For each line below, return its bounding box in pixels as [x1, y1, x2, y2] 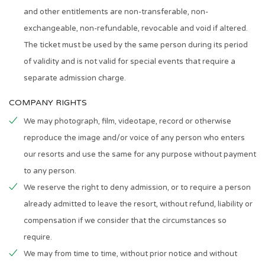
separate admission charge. [24, 73, 126, 83]
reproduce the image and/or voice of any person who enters [24, 133, 245, 143]
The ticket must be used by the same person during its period [24, 40, 248, 50]
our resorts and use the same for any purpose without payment [24, 150, 256, 159]
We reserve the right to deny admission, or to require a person [24, 183, 251, 192]
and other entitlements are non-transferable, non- [24, 7, 208, 17]
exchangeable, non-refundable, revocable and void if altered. [24, 24, 248, 33]
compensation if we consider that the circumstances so [24, 216, 227, 225]
